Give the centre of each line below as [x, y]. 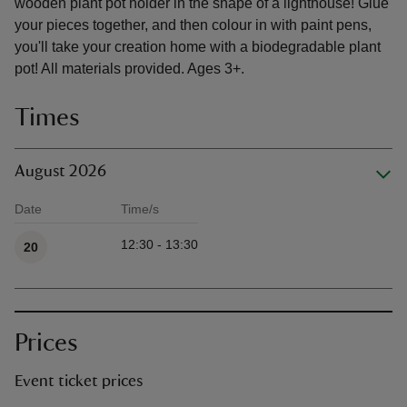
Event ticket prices [79, 382]
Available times [58, 229]
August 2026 [60, 172]
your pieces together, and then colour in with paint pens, [193, 25]
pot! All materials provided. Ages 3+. [129, 69]
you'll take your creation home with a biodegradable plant [198, 47]
